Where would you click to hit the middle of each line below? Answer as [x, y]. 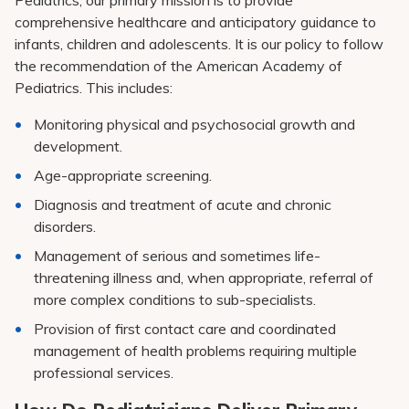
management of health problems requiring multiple [196, 351]
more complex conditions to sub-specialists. [175, 299]
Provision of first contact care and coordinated [185, 329]
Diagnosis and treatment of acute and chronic [183, 204]
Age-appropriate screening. [123, 175]
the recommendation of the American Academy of [178, 66]
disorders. [65, 226]
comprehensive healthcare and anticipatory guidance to [195, 22]
